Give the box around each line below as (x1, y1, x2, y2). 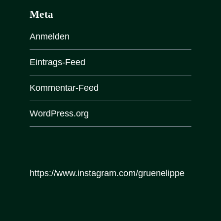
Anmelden (30, 31, 70, 41)
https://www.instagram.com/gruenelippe (30, 168, 184, 179)
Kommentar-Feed (30, 82, 99, 93)
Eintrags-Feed (30, 57, 85, 67)
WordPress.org (30, 108, 89, 118)
